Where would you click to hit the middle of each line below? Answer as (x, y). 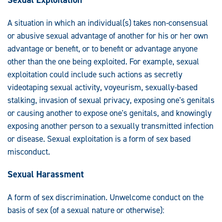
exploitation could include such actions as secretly (95, 75)
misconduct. (29, 152)
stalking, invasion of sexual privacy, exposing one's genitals (111, 100)
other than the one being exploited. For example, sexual (103, 62)
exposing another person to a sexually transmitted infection (111, 126)
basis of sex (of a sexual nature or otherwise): (86, 210)
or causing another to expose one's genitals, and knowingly (110, 113)
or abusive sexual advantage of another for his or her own (108, 36)
